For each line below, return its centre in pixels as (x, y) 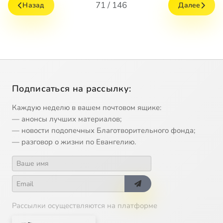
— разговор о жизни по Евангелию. (74, 142)
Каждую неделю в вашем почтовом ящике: (87, 108)
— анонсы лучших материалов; (67, 119)
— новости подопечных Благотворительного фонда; (104, 131)
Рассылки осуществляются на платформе (85, 206)
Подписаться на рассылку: (72, 89)
